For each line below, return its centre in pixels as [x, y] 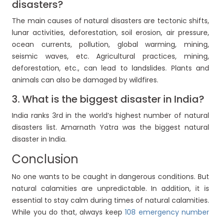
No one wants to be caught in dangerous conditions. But [110, 177]
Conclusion [45, 159]
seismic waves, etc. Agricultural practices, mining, [110, 56]
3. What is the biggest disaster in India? [108, 99]
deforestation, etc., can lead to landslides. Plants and [110, 68]
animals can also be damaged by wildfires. [85, 80]
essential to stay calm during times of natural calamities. [110, 201]
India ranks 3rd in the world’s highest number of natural [110, 116]
